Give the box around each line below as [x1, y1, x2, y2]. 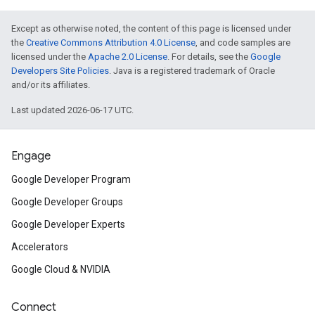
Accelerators [11, 241, 68, 252]
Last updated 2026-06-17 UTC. [11, 105, 134, 115]
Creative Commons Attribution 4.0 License [26, 37, 195, 48]
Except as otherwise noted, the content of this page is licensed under [11, 23, 291, 34]
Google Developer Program [11, 174, 131, 185]
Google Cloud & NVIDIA [11, 264, 110, 275]
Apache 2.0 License [88, 51, 167, 62]
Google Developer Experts [11, 219, 125, 230]
